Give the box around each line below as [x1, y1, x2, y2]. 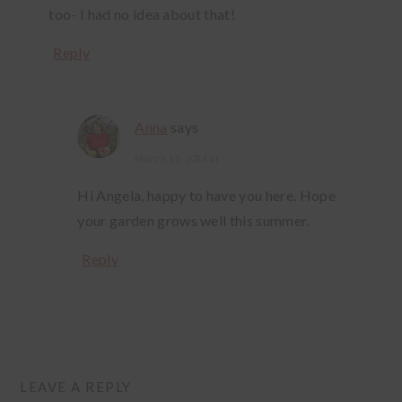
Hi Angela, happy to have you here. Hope [77, 187, 336, 205]
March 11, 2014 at [135, 153, 219, 165]
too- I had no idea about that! [48, 5, 235, 23]
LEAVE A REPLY [20, 379, 132, 396]
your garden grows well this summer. [77, 212, 310, 230]
